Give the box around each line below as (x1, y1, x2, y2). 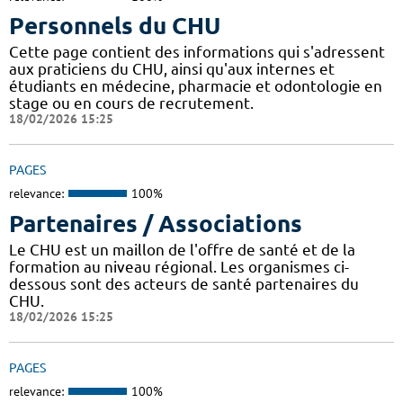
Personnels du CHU (9, 13, 220, 40)
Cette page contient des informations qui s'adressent (9, 43, 385, 61)
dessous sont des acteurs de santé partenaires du (9, 274, 359, 292)
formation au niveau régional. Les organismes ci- (9, 257, 349, 275)
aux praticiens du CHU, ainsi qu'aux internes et (9, 60, 335, 78)
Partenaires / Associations (9, 210, 302, 237)
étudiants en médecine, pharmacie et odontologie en (9, 77, 382, 95)
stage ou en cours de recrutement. (9, 94, 254, 112)
